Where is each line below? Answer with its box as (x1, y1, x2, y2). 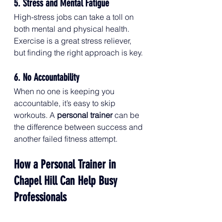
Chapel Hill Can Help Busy (14, 174, 120, 188)
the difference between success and (14, 122, 145, 132)
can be (112, 110, 141, 120)
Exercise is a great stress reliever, (14, 36, 133, 46)
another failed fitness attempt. (14, 134, 117, 144)
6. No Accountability (14, 71, 79, 83)
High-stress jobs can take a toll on (14, 12, 136, 22)
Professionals (14, 190, 66, 204)
